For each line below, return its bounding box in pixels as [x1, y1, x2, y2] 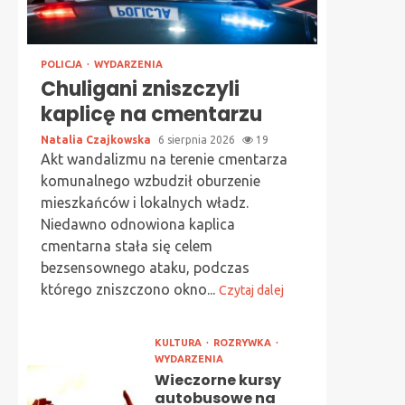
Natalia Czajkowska [41, 134, 154, 146]
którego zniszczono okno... [41, 281, 219, 297]
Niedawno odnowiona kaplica [41, 216, 235, 232]
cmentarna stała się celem [41, 238, 212, 254]
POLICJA [41, 59, 85, 70]
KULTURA [154, 337, 204, 348]
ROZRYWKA [212, 337, 274, 348]
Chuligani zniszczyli [41, 75, 240, 103]
